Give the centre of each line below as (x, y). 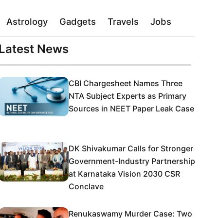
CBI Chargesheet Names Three (126, 83)
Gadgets (78, 21)
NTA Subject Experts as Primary (127, 96)
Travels (123, 21)
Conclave (86, 186)
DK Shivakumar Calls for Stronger (131, 148)
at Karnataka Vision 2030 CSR (124, 174)
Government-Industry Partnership (132, 161)
